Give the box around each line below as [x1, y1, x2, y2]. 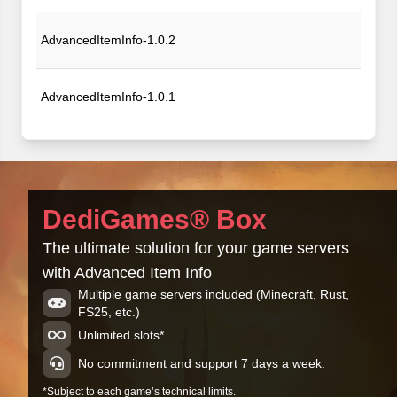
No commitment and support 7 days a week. [78, 356, 325, 370]
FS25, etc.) [78, 305, 140, 319]
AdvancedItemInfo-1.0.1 [40, 90, 175, 104]
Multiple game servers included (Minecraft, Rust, [78, 287, 349, 301]
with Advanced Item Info [43, 264, 212, 282]
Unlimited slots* [78, 328, 164, 342]
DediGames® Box [43, 205, 267, 234]
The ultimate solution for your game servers [43, 239, 349, 257]
